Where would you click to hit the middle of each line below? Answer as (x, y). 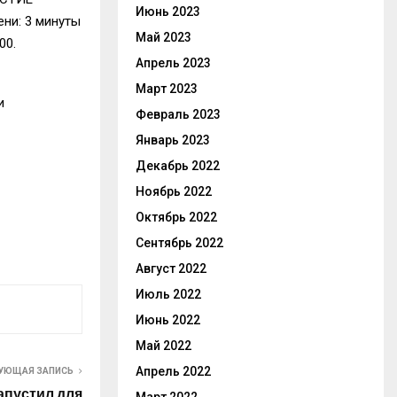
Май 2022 (163, 346)
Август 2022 (171, 269)
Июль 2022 (168, 294)
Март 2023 (167, 89)
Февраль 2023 (178, 114)
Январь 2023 (173, 140)
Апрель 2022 (173, 371)
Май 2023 (163, 37)
